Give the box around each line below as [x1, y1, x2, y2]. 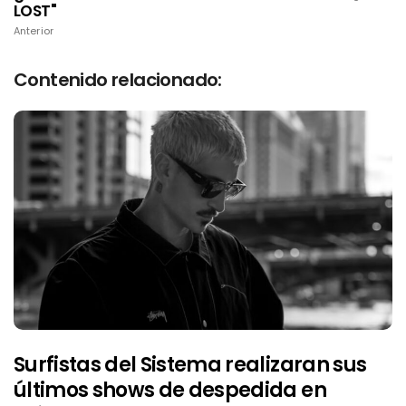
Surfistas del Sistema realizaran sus [14, 350, 367, 379]
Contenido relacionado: [14, 67, 222, 93]
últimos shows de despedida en [14, 375, 326, 404]
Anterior [14, 24, 53, 39]
